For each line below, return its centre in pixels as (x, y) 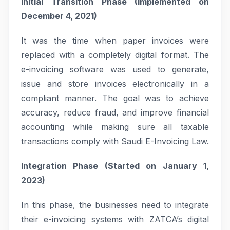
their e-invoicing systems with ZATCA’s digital (115, 219)
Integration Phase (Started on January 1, (115, 166)
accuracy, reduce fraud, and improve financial (115, 112)
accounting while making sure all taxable (115, 127)
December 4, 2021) (59, 16)
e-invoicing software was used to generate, (115, 69)
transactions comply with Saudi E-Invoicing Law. (115, 141)
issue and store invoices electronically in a (115, 84)
